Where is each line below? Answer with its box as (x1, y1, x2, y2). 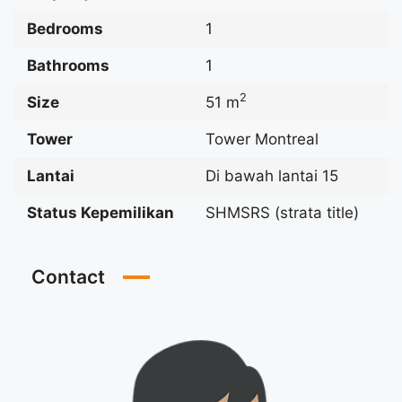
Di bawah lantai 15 (205, 166, 338, 185)
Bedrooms (27, 19, 103, 38)
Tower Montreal (205, 129, 319, 148)
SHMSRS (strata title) (205, 203, 359, 222)
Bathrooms (27, 56, 109, 74)
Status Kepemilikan (27, 203, 174, 222)
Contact (31, 265, 105, 288)
